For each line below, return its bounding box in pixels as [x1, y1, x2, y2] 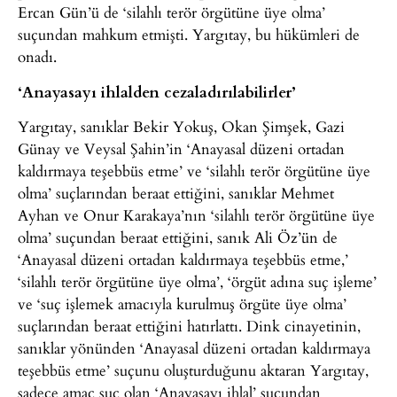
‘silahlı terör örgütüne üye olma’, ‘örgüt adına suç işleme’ [18, 269, 377, 292]
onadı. [18, 45, 57, 68]
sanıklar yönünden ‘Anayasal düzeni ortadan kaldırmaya [18, 336, 370, 359]
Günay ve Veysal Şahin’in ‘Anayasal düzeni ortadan [18, 136, 345, 160]
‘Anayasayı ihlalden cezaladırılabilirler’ [18, 80, 295, 102]
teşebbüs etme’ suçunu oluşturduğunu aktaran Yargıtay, [18, 358, 369, 381]
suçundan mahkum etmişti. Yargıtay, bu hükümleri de [18, 23, 360, 46]
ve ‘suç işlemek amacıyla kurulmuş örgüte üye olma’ [18, 292, 346, 315]
